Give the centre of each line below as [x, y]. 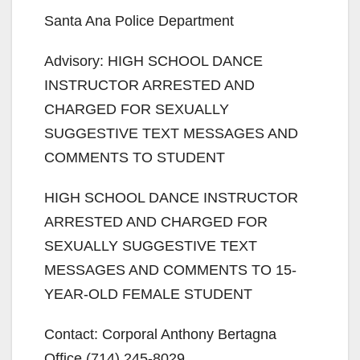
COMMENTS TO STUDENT [135, 157]
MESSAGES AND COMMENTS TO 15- [170, 270]
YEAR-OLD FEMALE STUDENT [148, 294]
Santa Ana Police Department [139, 20]
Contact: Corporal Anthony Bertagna [160, 334]
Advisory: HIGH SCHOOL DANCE [153, 61]
